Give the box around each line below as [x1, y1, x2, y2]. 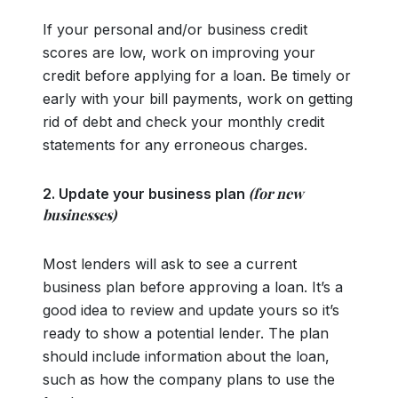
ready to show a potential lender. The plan [43, 324, 329, 342]
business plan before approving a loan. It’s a [43, 278, 343, 296]
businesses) [43, 205, 116, 224]
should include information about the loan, [43, 347, 330, 365]
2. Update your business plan [43, 185, 249, 203]
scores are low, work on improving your [43, 44, 315, 61]
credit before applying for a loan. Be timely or [43, 67, 351, 84]
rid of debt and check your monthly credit [43, 113, 324, 131]
